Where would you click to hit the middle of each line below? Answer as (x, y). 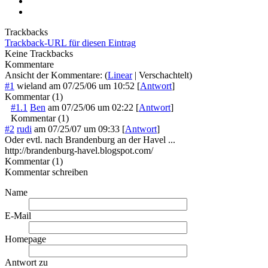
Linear (120, 75)
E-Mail (18, 216)
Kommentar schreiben (46, 172)
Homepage (25, 239)
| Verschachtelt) (162, 75)
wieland (33, 86)
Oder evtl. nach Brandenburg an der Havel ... (90, 140)
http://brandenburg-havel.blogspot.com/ (79, 151)
